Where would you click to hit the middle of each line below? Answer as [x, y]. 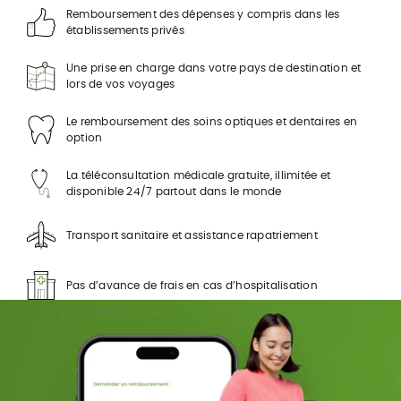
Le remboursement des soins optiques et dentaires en [212, 122]
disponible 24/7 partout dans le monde [174, 192]
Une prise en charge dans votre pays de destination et [213, 68]
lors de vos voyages [120, 84]
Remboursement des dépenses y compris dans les [203, 14]
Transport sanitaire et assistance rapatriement [192, 235]
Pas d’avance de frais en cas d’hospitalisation [192, 286]
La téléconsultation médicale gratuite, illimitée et [198, 175]
